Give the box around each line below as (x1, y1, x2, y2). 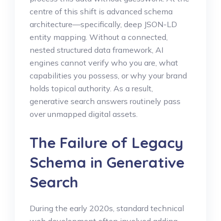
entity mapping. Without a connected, (30, 32, 168, 42)
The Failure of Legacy (30, 133, 184, 152)
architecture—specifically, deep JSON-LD (30, 19, 177, 30)
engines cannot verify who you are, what (30, 58, 178, 68)
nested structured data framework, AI (30, 45, 163, 55)
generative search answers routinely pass (30, 96, 181, 107)
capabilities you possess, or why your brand (30, 71, 187, 81)
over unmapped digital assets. (30, 109, 138, 119)
